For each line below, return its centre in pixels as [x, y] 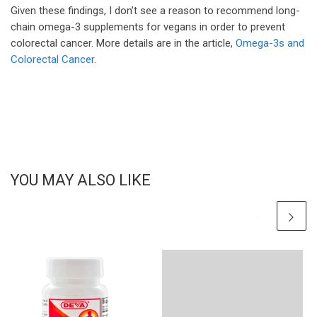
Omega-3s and [270, 44]
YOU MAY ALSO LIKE [81, 180]
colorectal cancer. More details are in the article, [123, 44]
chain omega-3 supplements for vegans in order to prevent [148, 27]
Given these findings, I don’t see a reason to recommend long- [155, 11]
